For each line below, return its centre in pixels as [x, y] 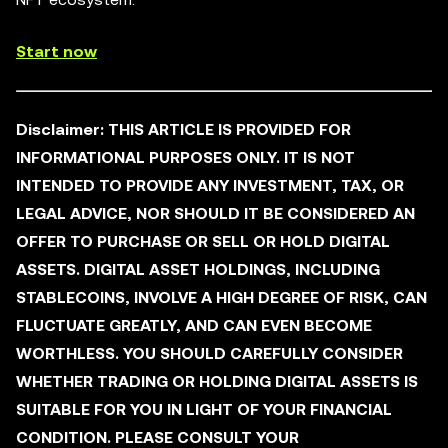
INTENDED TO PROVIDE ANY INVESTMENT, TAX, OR [210, 185]
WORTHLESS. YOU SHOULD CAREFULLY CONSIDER [209, 353]
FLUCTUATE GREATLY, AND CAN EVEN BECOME [194, 325]
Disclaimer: [60, 129]
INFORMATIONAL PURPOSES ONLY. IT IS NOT [185, 157]
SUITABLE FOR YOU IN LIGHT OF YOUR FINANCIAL [204, 409]
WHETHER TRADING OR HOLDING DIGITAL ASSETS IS [217, 381]
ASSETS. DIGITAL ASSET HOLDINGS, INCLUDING [198, 269]
